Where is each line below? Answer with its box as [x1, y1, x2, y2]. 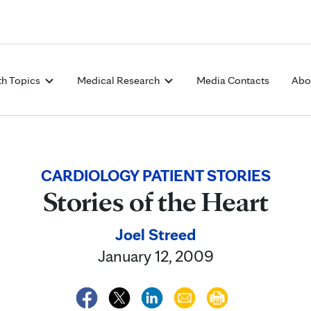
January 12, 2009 [97, 246, 214, 266]
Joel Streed [115, 224, 196, 244]
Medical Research [77, 74, 162, 87]
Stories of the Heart [42, 185, 269, 218]
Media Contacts [196, 74, 269, 87]
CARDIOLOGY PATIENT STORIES [40, 165, 271, 185]
